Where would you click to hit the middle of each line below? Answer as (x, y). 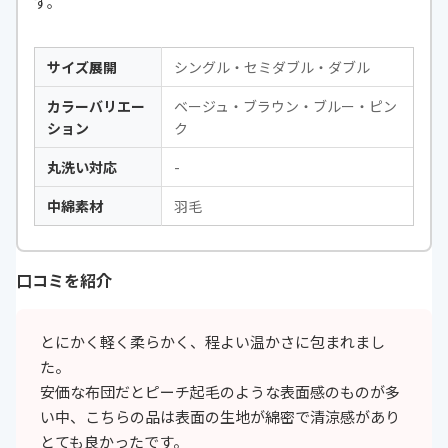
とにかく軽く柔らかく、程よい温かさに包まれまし (212, 342)
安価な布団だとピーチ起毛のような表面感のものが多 (220, 392)
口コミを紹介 (64, 280)
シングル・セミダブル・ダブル (272, 67)
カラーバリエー (96, 106)
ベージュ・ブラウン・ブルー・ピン (285, 106)
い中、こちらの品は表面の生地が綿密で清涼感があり (220, 417)
